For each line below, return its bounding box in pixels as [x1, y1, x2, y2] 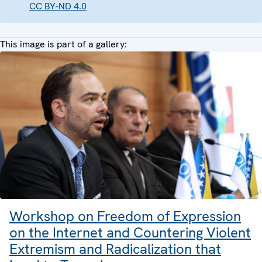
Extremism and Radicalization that [9, 240, 221, 258]
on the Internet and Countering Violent [9, 223, 251, 242]
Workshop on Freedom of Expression [9, 207, 241, 226]
